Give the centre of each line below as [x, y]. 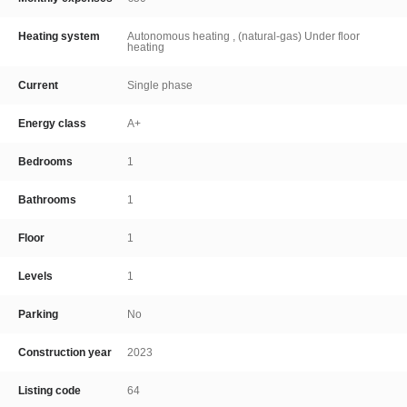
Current [38, 85]
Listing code [50, 391]
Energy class [52, 124]
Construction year [65, 352]
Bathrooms [47, 200]
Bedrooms [45, 162]
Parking [38, 314]
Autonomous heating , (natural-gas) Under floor [243, 36]
